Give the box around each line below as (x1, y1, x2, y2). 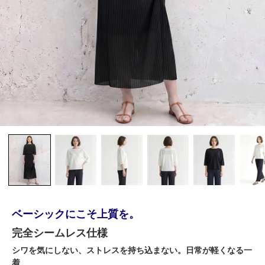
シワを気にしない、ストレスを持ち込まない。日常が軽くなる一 (12, 245, 252, 255)
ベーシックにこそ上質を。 (12, 208, 140, 220)
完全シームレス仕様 (12, 227, 108, 239)
